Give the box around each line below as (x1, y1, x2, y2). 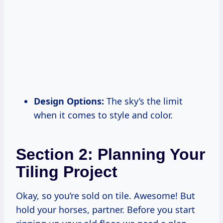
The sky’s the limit (104, 95, 183, 108)
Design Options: (34, 95, 104, 108)
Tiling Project (16, 163, 117, 181)
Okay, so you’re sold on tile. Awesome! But (16, 190, 195, 202)
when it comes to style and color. (34, 109, 173, 121)
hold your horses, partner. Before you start (16, 204, 195, 216)
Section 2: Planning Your (16, 145, 205, 164)
